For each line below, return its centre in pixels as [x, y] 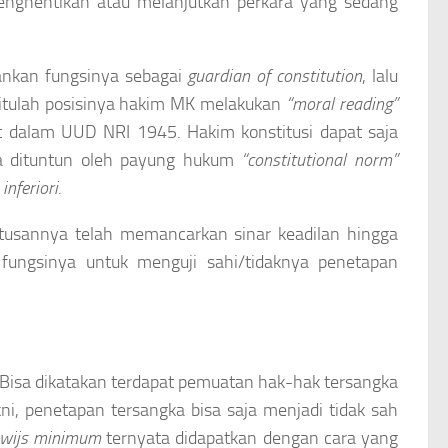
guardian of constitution [275, 75]
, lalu [380, 75]
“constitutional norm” [320, 159]
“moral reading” [342, 103]
